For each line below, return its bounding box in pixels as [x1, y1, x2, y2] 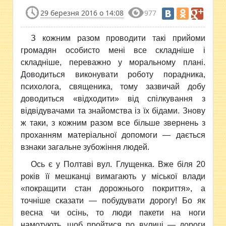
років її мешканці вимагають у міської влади [21, 172, 205, 181]
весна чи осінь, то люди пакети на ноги [21, 208, 205, 217]
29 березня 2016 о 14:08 [40, 8, 124, 18]
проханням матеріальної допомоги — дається [21, 131, 205, 139]
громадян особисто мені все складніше [21, 46, 203, 54]
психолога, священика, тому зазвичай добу [21, 82, 205, 91]
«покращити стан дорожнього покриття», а [21, 184, 205, 193]
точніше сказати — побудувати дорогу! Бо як [21, 196, 205, 205]
